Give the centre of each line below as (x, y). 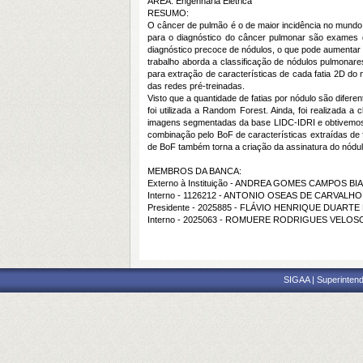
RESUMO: (168, 13)
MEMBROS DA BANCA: (194, 171)
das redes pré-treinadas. (196, 86)
